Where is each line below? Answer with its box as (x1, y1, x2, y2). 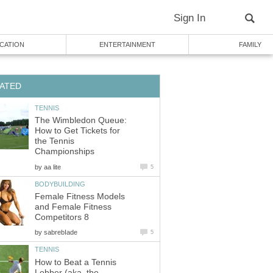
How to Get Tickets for (35, 126, 120, 136)
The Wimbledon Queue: (35, 116, 127, 126)
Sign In (174, 12, 205, 24)
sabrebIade (44, 229, 77, 236)
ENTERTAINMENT (99, 41, 155, 48)
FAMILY (238, 41, 261, 48)
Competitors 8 (35, 213, 89, 222)
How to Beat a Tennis (35, 257, 116, 267)
